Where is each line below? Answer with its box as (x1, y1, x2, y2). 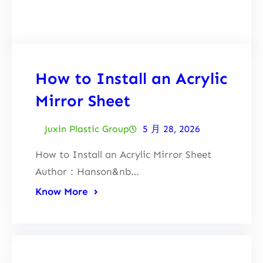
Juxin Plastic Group (45, 123, 129, 134)
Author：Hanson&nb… (35, 165, 139, 177)
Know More (35, 185, 88, 197)
